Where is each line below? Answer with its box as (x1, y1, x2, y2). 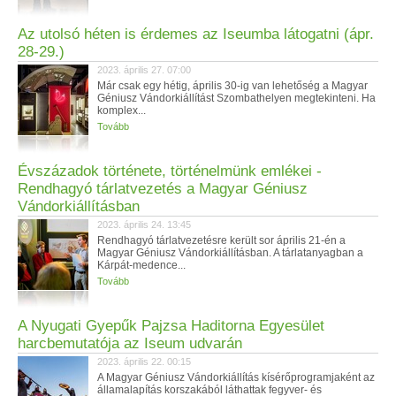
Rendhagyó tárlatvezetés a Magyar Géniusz (18, 180, 308, 197)
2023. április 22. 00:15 (97, 356, 191, 367)
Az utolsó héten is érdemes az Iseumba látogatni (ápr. (18, 26, 374, 42)
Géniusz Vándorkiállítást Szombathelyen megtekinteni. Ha (97, 92, 376, 104)
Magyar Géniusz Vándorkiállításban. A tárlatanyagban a (97, 247, 363, 259)
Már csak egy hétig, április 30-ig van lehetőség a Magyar (97, 80, 368, 92)
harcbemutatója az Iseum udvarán (18, 335, 242, 352)
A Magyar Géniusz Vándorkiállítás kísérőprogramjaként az (97, 371, 375, 384)
